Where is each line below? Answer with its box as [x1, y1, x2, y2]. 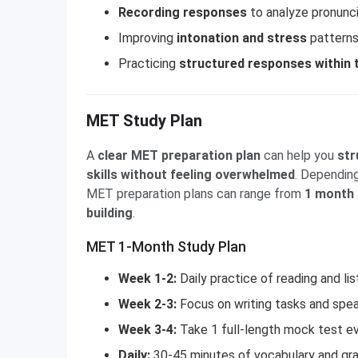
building [86, 205, 133, 221]
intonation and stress [177, 30, 310, 46]
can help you [264, 148, 337, 163]
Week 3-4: [118, 322, 180, 337]
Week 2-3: [118, 296, 180, 312]
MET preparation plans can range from [86, 186, 304, 201]
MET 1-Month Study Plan [86, 238, 246, 255]
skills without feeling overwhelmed [86, 167, 295, 182]
